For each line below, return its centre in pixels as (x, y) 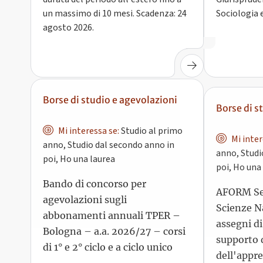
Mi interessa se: (87, 129)
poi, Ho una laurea (79, 158)
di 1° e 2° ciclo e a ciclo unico (108, 246)
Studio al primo (151, 129)
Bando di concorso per (95, 183)
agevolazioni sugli (85, 199)
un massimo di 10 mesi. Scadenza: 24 (115, 14)
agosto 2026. (68, 28)
